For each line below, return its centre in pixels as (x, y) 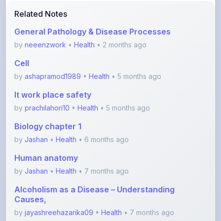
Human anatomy (46, 135)
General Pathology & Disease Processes (92, 9)
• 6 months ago (103, 117)
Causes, (30, 177)
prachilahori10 (47, 85)
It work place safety (53, 72)
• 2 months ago (121, 22)
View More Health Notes (107, 211)
